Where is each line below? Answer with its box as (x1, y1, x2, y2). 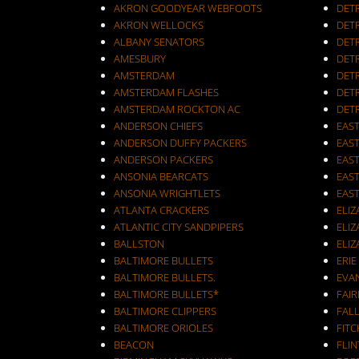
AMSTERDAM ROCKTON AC (114, 102, 240, 116)
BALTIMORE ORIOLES (114, 321, 213, 335)
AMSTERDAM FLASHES (114, 85, 219, 99)
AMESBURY (114, 51, 166, 66)
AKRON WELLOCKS (114, 18, 204, 32)
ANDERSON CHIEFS (114, 119, 203, 133)
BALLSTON (114, 236, 164, 251)
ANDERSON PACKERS (114, 152, 213, 167)
